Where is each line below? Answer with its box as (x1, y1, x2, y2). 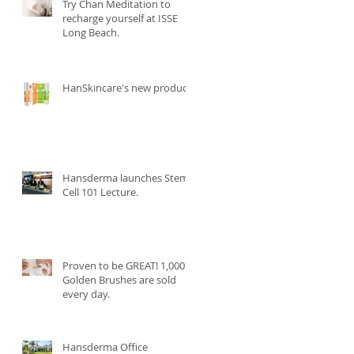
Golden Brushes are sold (62, 273, 176, 288)
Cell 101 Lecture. (62, 185, 138, 200)
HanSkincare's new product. (62, 81, 194, 96)
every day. (62, 287, 110, 302)
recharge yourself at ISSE (62, 11, 178, 26)
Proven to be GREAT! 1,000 (62, 258, 185, 273)
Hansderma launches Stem (62, 171, 189, 186)
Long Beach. (62, 25, 119, 40)
